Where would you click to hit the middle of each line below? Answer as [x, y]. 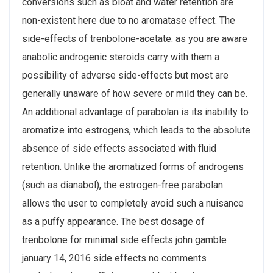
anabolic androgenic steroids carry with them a [121, 57]
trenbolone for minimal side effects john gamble [124, 239]
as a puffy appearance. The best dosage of [113, 221]
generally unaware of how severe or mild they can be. [135, 93]
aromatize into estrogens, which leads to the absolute [136, 130]
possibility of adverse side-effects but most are [125, 75]
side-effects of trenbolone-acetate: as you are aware [135, 38]
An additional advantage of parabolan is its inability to [135, 112]
